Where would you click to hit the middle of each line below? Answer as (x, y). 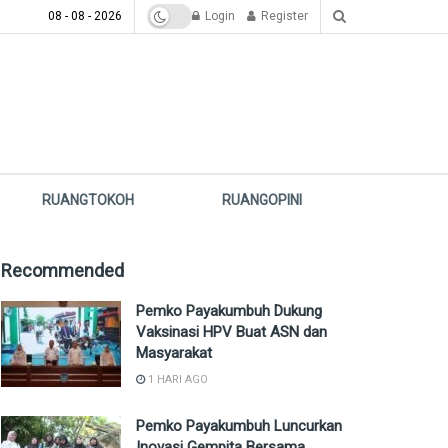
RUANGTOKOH (88, 200)
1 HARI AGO (176, 379)
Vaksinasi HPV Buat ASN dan (231, 332)
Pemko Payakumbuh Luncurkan (239, 426)
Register (283, 16)
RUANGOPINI (262, 200)
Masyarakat (174, 353)
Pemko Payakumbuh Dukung (229, 311)
